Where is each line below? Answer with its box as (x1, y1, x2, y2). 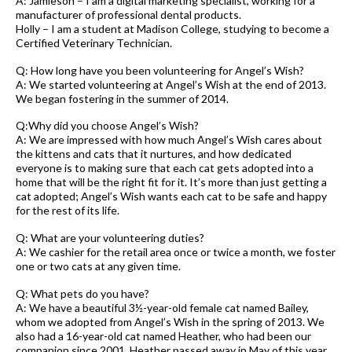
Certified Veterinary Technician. (16, 35, 172, 49)
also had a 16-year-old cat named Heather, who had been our (16, 328, 311, 343)
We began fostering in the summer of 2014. (16, 91, 229, 105)
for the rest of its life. (16, 203, 119, 218)
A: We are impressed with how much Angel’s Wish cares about (16, 133, 322, 147)
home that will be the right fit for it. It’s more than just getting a (16, 175, 327, 189)
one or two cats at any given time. (16, 259, 181, 273)
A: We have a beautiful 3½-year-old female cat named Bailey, (16, 300, 309, 314)
